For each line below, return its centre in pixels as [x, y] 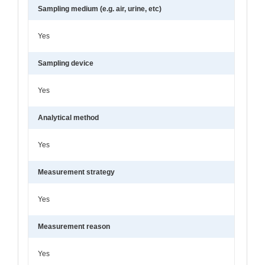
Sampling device [66, 63]
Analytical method [68, 117]
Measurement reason [74, 226]
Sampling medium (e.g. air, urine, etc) [100, 9]
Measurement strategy [76, 172]
